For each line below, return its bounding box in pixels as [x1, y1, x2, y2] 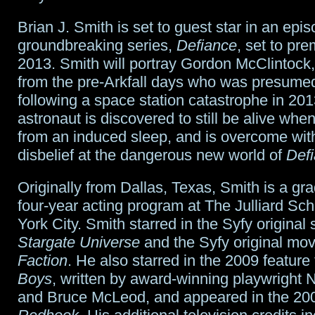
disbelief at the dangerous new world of [18, 146, 286, 164]
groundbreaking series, [18, 36, 176, 54]
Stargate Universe [18, 233, 140, 251]
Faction [18, 251, 67, 269]
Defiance [176, 36, 237, 54]
